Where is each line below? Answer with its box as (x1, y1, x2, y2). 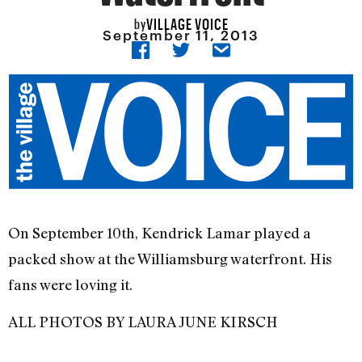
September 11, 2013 (103, 27, 259, 44)
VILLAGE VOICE (145, 9, 229, 33)
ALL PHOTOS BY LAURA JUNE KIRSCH (8, 313, 278, 331)
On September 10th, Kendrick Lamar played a (8, 224, 311, 242)
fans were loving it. (8, 276, 133, 294)
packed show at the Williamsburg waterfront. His (8, 250, 332, 268)
